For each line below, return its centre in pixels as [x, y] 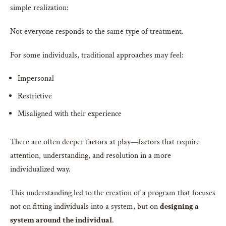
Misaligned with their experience [70, 114]
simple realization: [39, 8]
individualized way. [40, 169]
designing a [179, 207]
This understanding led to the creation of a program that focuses [113, 193]
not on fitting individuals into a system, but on [85, 207]
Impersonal [36, 79]
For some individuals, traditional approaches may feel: [97, 55]
